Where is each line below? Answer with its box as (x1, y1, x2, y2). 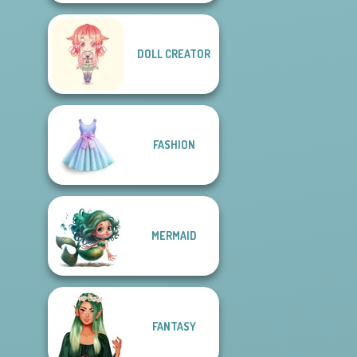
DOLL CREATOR (137, 47, 210, 61)
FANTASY (151, 320, 196, 333)
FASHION (152, 138, 195, 151)
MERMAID (151, 229, 197, 242)
